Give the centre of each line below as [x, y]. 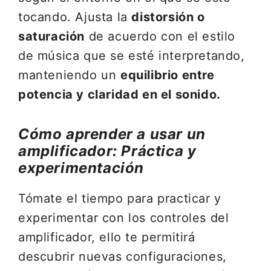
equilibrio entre [168, 75]
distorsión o [168, 17]
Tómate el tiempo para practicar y [120, 198]
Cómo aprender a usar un [112, 134]
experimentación [81, 168]
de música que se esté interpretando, [132, 56]
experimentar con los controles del [124, 218]
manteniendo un [70, 75]
